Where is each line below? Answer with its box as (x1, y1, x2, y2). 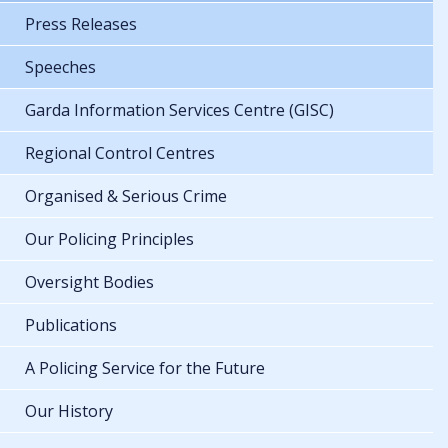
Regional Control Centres (25, 141, 215, 164)
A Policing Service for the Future (25, 356, 265, 379)
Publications (25, 313, 117, 336)
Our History (25, 399, 113, 422)
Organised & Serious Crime (25, 184, 227, 207)
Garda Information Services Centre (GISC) (25, 98, 334, 121)
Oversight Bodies (25, 270, 154, 293)
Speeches (25, 55, 96, 78)
